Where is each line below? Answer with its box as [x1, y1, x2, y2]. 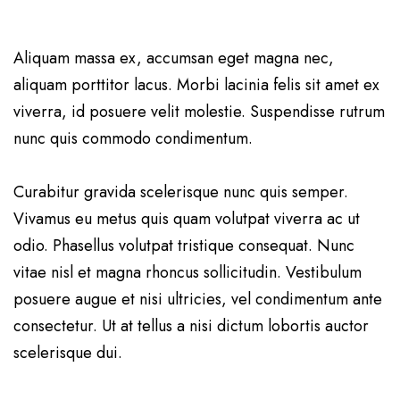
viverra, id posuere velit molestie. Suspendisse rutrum [13, 100, 385, 124]
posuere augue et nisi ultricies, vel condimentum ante [13, 287, 382, 312]
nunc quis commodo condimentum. [13, 127, 253, 151]
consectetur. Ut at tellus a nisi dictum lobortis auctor [13, 314, 369, 338]
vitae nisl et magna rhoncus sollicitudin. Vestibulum [13, 261, 362, 285]
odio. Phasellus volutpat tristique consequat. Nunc [13, 234, 354, 258]
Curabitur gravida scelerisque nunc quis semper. [13, 180, 348, 204]
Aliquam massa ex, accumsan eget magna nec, [13, 46, 334, 71]
